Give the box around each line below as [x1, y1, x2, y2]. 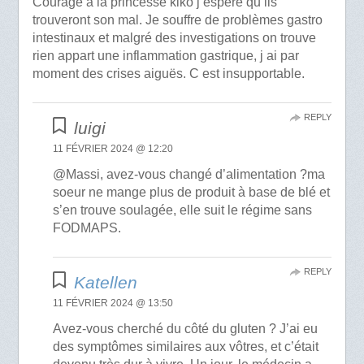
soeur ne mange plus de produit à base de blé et [53, 184, 331, 199]
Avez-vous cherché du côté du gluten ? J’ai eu [53, 321, 318, 336]
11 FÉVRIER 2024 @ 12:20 [53, 142, 174, 154]
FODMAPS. [53, 220, 122, 235]
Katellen [73, 272, 137, 292]
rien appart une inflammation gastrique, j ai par [32, 48, 299, 63]
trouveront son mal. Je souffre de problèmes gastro [32, 12, 323, 27]
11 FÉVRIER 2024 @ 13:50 [53, 297, 174, 309]
